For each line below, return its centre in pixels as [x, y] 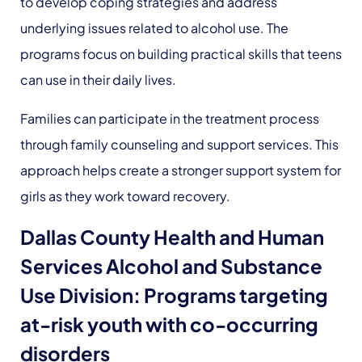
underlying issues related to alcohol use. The [154, 28]
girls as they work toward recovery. [125, 196]
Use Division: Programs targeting [174, 295]
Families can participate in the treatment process [170, 118]
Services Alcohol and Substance [171, 266]
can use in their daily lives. [98, 80]
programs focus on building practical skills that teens [181, 54]
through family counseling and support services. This [179, 144]
